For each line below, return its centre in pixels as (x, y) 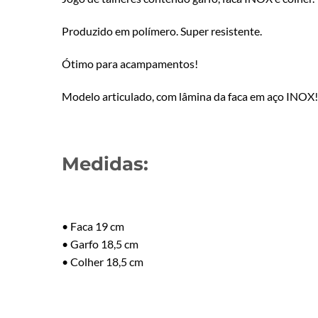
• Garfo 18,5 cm (100, 243)
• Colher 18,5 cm (103, 261)
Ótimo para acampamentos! (130, 63)
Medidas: (105, 164)
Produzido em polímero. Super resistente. (162, 31)
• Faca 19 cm (93, 226)
